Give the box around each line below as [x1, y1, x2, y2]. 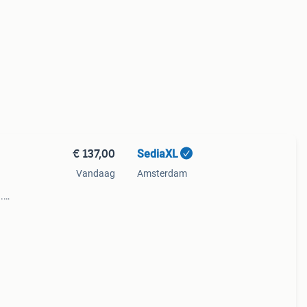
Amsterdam [136, 168, 187, 179]
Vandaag [75, 168, 115, 179]
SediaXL [136, 147, 178, 160]
